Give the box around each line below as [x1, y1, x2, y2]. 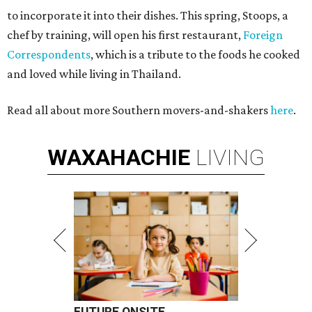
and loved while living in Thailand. [7, 67, 181, 81]
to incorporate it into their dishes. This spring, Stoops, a [7, 8, 288, 23]
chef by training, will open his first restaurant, [7, 28, 243, 42]
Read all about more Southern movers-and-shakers [7, 103, 270, 118]
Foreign [243, 28, 283, 42]
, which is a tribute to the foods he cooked [91, 47, 300, 62]
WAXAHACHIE [47, 144, 190, 171]
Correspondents [7, 47, 91, 62]
